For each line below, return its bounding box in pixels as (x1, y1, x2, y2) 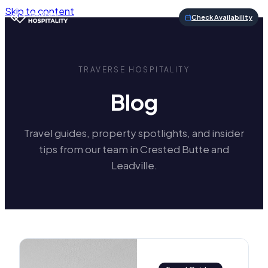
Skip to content (5, 5, 74, 17)
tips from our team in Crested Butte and (39, 142, 229, 156)
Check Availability (191, 13, 252, 21)
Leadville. (111, 159, 157, 172)
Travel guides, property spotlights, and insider (24, 126, 244, 140)
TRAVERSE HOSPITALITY (78, 65, 190, 74)
